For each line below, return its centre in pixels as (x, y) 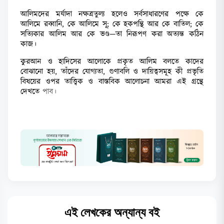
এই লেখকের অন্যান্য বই (112, 212)
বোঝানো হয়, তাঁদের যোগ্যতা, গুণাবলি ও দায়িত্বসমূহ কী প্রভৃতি (112, 71)
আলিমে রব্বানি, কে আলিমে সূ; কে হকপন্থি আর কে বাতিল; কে (112, 24)
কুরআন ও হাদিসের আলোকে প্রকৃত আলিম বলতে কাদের (112, 61)
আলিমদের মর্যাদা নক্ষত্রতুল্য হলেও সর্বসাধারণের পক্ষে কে (112, 14)
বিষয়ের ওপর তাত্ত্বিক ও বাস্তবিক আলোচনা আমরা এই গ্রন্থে (112, 81)
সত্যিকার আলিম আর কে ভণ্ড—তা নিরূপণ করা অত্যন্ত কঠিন (112, 34)
